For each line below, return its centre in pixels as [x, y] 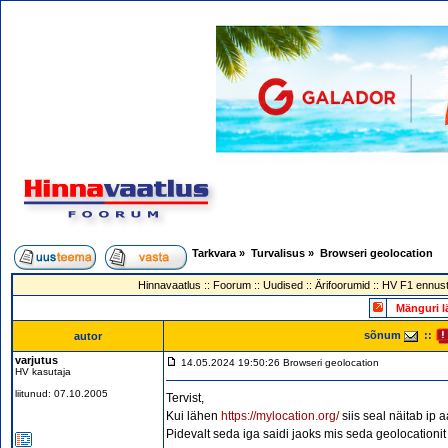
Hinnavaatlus [169, 285]
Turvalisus [278, 253]
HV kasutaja [43, 371]
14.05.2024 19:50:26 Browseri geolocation [280, 362]
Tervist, [185, 398]
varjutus [36, 360]
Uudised [282, 285]
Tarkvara [214, 253]
